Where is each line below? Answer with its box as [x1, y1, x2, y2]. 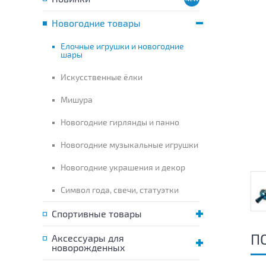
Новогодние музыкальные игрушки [61, 140, 198, 150]
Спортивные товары [52, 208, 142, 219]
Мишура [61, 94, 93, 104]
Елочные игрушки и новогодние [61, 41, 184, 51]
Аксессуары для [52, 232, 124, 243]
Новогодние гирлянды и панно [61, 117, 179, 127]
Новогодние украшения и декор [61, 162, 185, 172]
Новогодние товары [52, 17, 141, 28]
